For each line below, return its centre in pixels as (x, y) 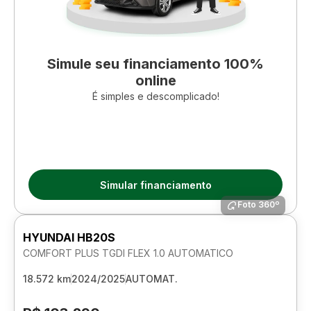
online (155, 81)
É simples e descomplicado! (155, 96)
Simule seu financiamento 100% (155, 64)
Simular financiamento (155, 185)
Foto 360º (259, 204)
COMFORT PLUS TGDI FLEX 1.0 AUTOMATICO (128, 253)
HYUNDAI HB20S (69, 237)
